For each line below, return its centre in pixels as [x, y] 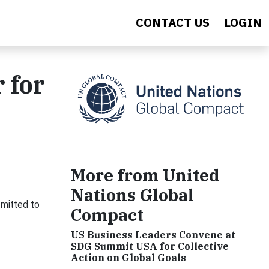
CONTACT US [173, 23]
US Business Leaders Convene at [153, 234]
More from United [145, 175]
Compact [107, 214]
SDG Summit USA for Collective [150, 246]
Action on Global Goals [128, 257]
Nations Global [132, 195]
